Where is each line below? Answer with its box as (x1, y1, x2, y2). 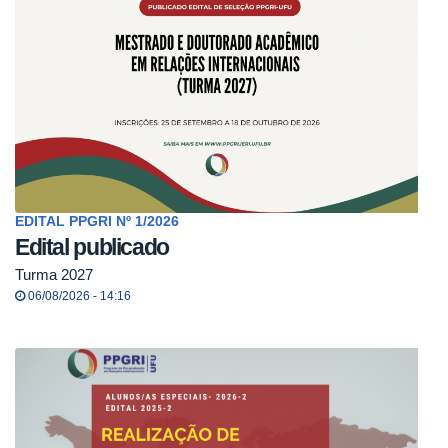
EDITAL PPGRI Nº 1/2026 (15, 213, 179, 229)
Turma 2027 (15, 266, 93, 284)
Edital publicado (15, 233, 169, 260)
